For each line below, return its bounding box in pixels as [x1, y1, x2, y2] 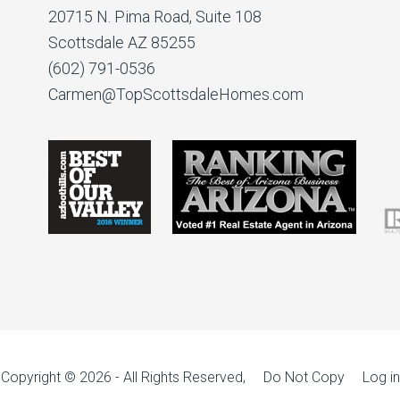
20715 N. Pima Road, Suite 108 [48, 7, 262, 26]
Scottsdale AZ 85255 [48, 33, 196, 52]
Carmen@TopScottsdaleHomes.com [48, 85, 304, 104]
